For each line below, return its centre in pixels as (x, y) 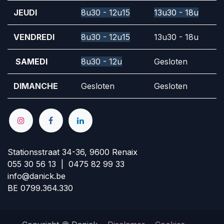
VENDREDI (34, 37)
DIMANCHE (36, 86)
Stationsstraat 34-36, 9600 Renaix (72, 152)
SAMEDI (30, 62)
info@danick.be (36, 176)
